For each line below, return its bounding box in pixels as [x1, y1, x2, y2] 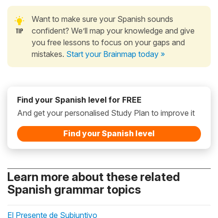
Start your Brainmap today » [66, 49, 165, 59]
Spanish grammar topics [7, 182, 141, 197]
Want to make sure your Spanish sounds [32, 14, 173, 24]
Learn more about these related [7, 169, 180, 184]
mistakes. [32, 49, 66, 59]
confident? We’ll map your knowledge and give [32, 25, 195, 36]
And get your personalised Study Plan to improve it [17, 108, 195, 118]
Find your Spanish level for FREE [17, 94, 142, 105]
